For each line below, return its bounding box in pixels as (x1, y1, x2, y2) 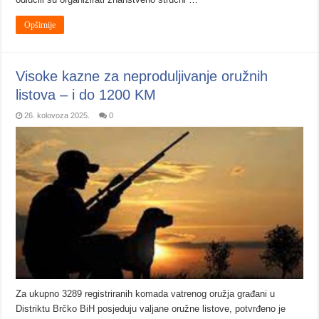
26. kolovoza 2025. (24, 110, 90, 120)
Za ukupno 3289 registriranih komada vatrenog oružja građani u (16, 288, 276, 300)
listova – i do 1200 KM (16, 86, 157, 103)
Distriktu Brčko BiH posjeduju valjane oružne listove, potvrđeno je (16, 303, 286, 315)
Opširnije (24, 19, 56, 30)
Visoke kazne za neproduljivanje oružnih (16, 68, 268, 84)
